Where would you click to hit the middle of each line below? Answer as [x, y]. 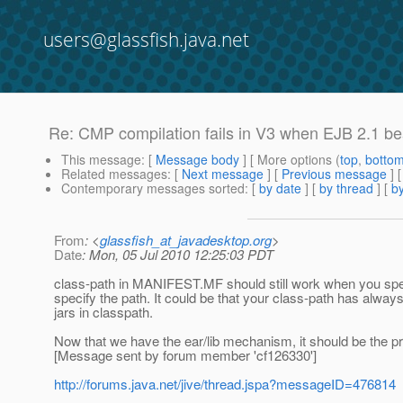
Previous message [334, 174]
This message [101, 160]
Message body [197, 160]
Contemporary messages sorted [153, 188]
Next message [223, 174]
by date [280, 188]
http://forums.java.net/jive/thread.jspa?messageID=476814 [225, 384]
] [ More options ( [290, 160]
